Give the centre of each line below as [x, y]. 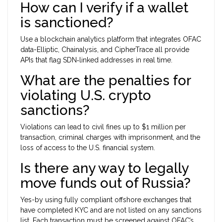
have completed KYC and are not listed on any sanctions [111, 210]
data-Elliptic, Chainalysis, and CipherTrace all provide [105, 50]
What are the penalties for [106, 81]
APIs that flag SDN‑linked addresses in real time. [96, 60]
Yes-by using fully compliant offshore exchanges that [106, 200]
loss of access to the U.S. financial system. [88, 148]
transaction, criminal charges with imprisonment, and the [110, 138]
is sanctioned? [67, 23]
